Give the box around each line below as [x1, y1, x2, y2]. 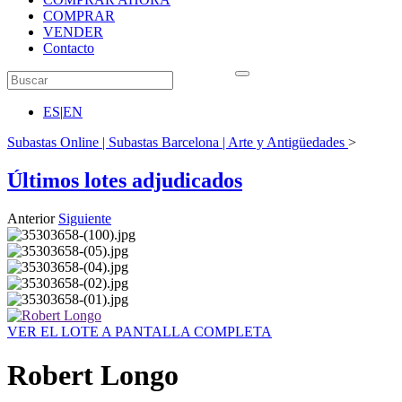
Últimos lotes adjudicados [7, 168, 242, 192]
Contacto [43, 40, 94, 56]
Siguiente [58, 210, 111, 226]
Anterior [7, 210, 55, 226]
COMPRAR [43, 8, 115, 23]
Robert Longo [7, 359, 179, 392]
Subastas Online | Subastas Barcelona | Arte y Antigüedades [7, 135, 345, 150]
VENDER [43, 24, 103, 39]
